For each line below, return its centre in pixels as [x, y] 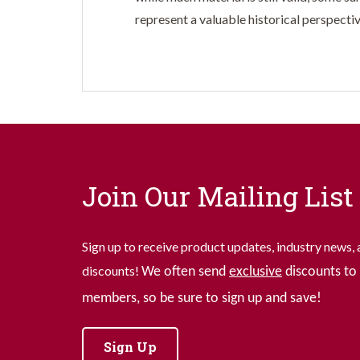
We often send [185, 272]
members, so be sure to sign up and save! [202, 299]
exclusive [256, 272]
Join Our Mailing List [218, 196]
